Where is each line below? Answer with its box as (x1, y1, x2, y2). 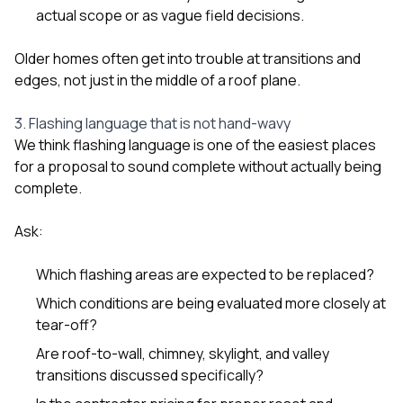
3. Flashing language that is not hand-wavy (14, 112, 291, 133)
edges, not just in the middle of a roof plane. (14, 69, 300, 90)
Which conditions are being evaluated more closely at (36, 292, 386, 313)
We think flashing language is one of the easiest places (14, 134, 376, 155)
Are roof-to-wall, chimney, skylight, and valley (36, 343, 329, 363)
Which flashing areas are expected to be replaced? (36, 264, 374, 284)
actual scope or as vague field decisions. (36, 4, 304, 25)
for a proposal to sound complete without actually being (14, 156, 381, 176)
